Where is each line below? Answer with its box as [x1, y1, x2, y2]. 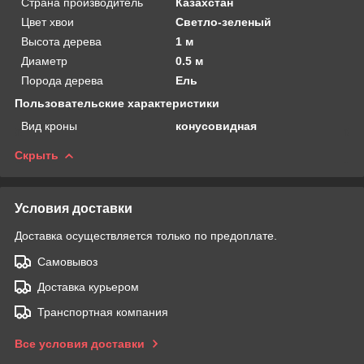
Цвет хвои [21, 15, 74, 28]
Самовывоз [37, 254, 97, 268]
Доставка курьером [37, 279, 139, 293]
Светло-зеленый [175, 15, 272, 28]
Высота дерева [21, 34, 102, 48]
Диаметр [21, 54, 67, 67]
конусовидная [175, 119, 258, 132]
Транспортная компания [37, 305, 168, 318]
